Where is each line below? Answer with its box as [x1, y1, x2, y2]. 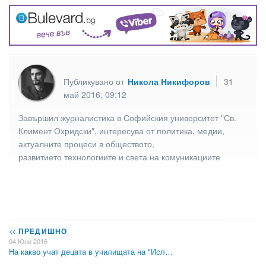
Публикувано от [64, 75, 126, 87]
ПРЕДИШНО [15, 225, 68, 236]
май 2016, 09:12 [64, 88, 126, 100]
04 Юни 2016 [9, 236, 47, 246]
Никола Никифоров [128, 75, 210, 87]
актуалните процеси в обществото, [18, 137, 154, 150]
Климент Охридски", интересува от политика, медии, [18, 124, 224, 137]
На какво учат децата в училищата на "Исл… [9, 245, 173, 257]
